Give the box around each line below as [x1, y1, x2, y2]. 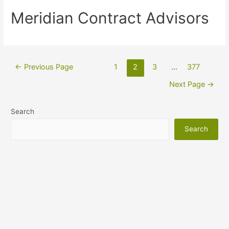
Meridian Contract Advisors [11, 8, 210, 27]
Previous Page [22, 62, 74, 72]
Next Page [169, 80, 207, 89]
